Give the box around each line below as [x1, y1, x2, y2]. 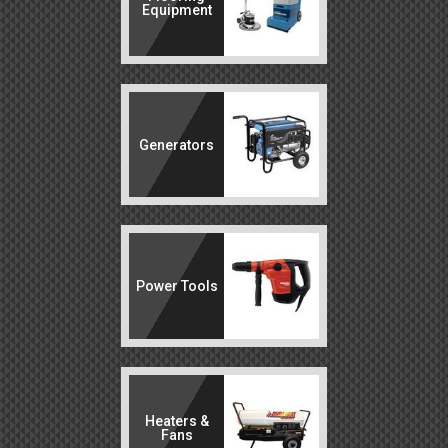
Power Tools [135, 278, 218, 295]
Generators [139, 136, 215, 153]
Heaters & [144, 413, 209, 430]
